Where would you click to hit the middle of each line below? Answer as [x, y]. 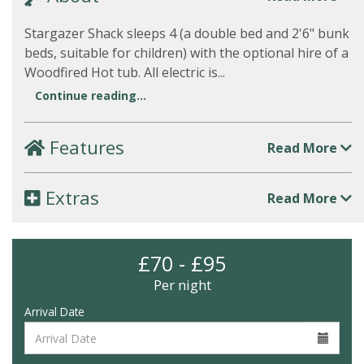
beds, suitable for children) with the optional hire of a [186, 53]
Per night [182, 285]
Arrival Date [54, 312]
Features [84, 147]
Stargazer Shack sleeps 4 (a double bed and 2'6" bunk [187, 33]
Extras [70, 198]
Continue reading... [91, 95]
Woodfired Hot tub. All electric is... [125, 72]
